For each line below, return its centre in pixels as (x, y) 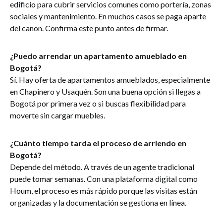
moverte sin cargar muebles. (57, 115)
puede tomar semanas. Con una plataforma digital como (104, 179)
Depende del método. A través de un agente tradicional (102, 167)
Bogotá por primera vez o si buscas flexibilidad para (98, 103)
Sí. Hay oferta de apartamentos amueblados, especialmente (110, 80)
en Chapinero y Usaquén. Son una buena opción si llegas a (105, 91)
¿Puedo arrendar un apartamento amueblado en (98, 56)
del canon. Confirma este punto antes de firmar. (89, 28)
